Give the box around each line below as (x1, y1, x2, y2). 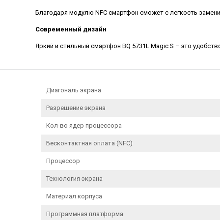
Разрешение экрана (46, 104, 106, 111)
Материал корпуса (46, 192, 102, 200)
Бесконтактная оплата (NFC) (46, 139, 133, 147)
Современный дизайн (35, 25, 107, 33)
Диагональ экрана (46, 86, 101, 94)
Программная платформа (46, 210, 123, 218)
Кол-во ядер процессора (46, 121, 122, 129)
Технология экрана (46, 174, 103, 182)
